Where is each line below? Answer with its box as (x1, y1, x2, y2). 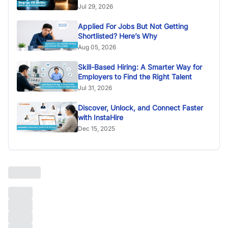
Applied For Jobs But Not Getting (78, 21, 188, 31)
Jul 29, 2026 (78, 2, 113, 10)
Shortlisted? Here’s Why (78, 31, 157, 40)
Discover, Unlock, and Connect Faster (78, 103, 203, 112)
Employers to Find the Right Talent (78, 72, 192, 81)
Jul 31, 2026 (78, 83, 112, 92)
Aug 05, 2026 (78, 43, 116, 51)
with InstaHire (78, 112, 123, 122)
